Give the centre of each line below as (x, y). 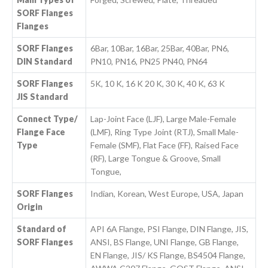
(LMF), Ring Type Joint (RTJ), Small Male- (165, 132)
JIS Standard (43, 97)
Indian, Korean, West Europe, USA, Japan (167, 194)
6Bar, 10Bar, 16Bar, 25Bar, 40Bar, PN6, (160, 48)
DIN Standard (45, 62)
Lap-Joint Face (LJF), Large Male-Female (164, 119)
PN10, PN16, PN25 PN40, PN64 (149, 62)
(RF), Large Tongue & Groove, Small (156, 159)
